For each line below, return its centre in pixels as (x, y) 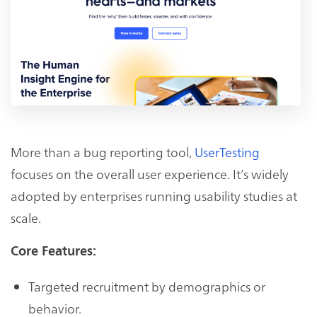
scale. (26, 217)
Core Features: (53, 251)
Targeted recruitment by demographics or (147, 286)
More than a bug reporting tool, (103, 151)
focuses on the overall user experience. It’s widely (150, 173)
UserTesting (227, 151)
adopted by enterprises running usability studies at (154, 195)
